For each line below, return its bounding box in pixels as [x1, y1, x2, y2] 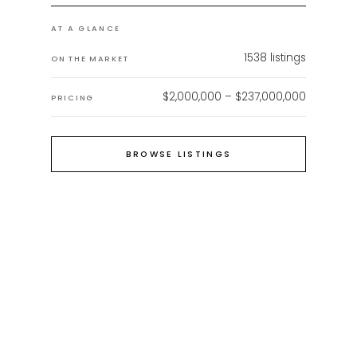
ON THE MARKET [51, 53, 129, 64]
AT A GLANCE [51, 23, 121, 33]
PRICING [51, 92, 94, 103]
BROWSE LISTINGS [125, 148, 232, 160]
